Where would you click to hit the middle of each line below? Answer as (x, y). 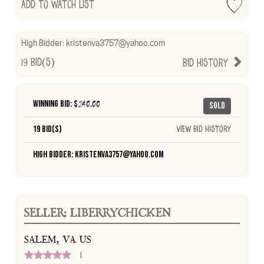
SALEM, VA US (58, 240)
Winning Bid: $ (56, 104)
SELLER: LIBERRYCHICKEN (98, 212)
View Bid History (203, 129)
